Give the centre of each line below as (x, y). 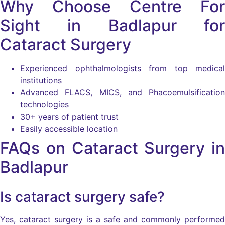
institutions (41, 81)
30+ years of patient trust (69, 117)
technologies (44, 105)
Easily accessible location (69, 129)
